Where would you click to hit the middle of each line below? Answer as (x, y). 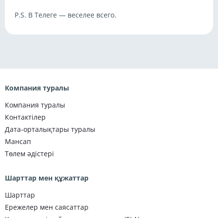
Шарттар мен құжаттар (47, 178)
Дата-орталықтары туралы (50, 129)
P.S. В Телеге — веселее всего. (65, 15)
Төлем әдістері (29, 154)
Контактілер (25, 117)
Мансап (18, 141)
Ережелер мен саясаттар (47, 207)
